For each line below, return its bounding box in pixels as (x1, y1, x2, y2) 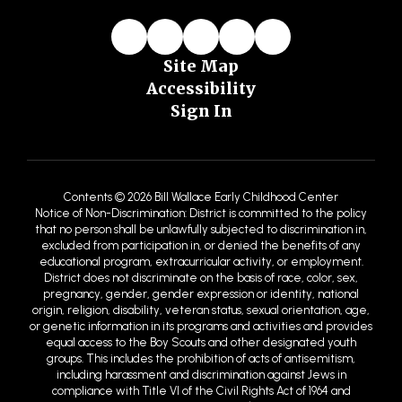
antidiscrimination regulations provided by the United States (40, 364, 362, 379)
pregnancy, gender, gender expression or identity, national (43, 251, 359, 266)
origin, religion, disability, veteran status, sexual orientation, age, (32, 267, 370, 282)
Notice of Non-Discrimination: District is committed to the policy (35, 170, 367, 185)
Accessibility (146, 42, 256, 64)
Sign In (170, 65, 232, 86)
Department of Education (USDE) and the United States (53, 380, 349, 395)
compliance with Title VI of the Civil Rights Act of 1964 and (51, 348, 351, 363)
